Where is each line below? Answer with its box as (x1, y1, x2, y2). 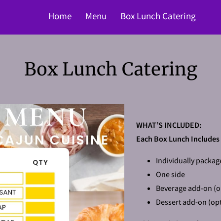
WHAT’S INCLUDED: (136, 120, 201, 130)
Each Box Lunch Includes (136, 134, 220, 144)
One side (156, 169, 185, 179)
